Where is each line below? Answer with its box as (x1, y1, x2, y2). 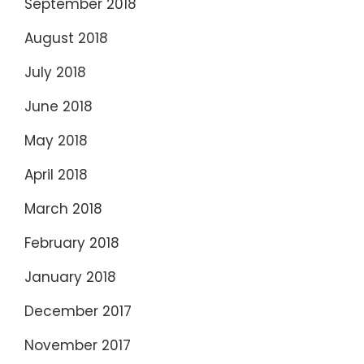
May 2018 (24, 131, 88, 151)
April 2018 (24, 165, 88, 185)
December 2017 (24, 301, 132, 322)
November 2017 (24, 336, 131, 356)
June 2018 (24, 97, 93, 117)
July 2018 (24, 63, 86, 83)
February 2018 (24, 233, 119, 253)
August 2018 (24, 28, 108, 49)
